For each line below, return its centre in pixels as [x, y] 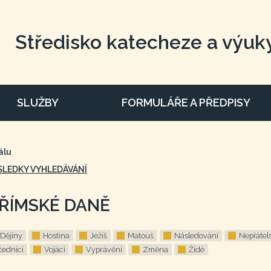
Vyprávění [104, 250]
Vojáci [55, 250]
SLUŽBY [38, 103]
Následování [196, 236]
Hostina [56, 236]
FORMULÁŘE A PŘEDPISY [186, 103]
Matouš [141, 236]
